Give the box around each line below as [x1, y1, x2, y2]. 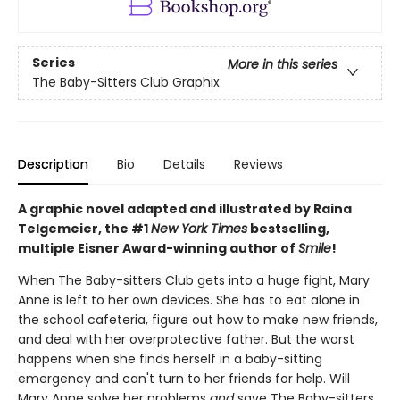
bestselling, [247, 219, 329, 237]
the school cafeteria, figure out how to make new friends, [18, 310, 378, 329]
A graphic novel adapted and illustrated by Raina [18, 199, 352, 218]
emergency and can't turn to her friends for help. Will [18, 369, 350, 387]
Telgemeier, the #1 [18, 219, 151, 237]
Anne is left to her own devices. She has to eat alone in [18, 290, 360, 309]
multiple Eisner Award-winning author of [18, 238, 298, 257]
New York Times [151, 219, 247, 237]
